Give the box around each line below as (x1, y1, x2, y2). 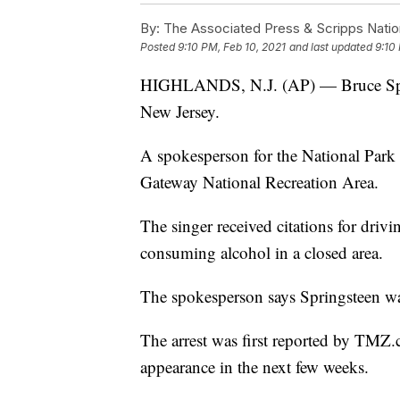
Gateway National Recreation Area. (140, 170, 379, 193)
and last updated (289, 39, 372, 54)
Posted (140, 39, 178, 54)
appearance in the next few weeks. (140, 354, 369, 378)
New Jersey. (140, 99, 220, 122)
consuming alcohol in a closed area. (140, 240, 383, 263)
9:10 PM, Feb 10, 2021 (178, 39, 286, 54)
